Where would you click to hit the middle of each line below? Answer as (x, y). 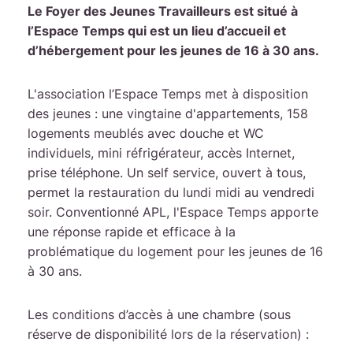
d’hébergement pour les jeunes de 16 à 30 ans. (173, 50)
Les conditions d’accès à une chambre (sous (159, 314)
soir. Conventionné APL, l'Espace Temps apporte (173, 212)
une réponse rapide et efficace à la (132, 232)
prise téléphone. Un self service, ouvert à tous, (167, 173)
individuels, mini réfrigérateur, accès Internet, (161, 153)
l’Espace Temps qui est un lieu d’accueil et (157, 31)
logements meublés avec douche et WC (146, 133)
